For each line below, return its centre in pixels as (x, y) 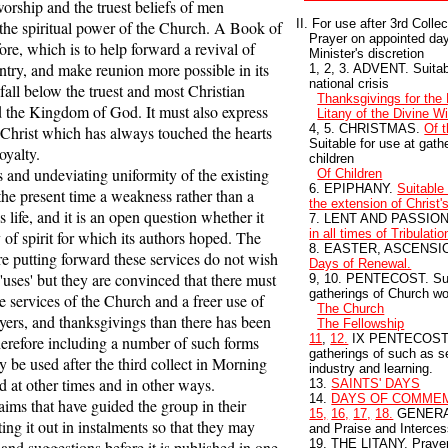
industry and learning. (371, 368)
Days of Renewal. (360, 263)
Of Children (350, 173)
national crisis (349, 83)
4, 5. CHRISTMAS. (367, 128)
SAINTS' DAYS (376, 383)
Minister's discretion (367, 53)
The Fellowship (361, 323)
